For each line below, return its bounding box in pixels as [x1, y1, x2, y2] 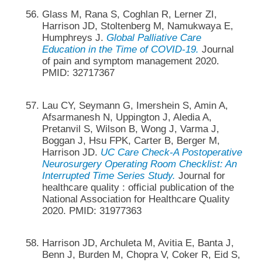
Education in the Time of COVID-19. [42, 44, 199, 56]
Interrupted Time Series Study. [42, 170, 175, 181]
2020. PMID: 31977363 [42, 205, 142, 216]
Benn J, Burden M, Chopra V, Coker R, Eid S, [42, 249, 240, 260]
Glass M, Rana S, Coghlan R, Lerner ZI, [42, 9, 217, 20]
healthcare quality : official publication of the [42, 181, 234, 193]
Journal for [175, 170, 225, 181]
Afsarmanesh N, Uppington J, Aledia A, [42, 111, 212, 123]
